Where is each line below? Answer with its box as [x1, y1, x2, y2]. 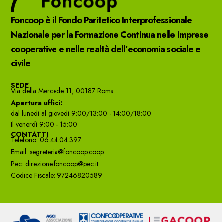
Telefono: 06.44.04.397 [11, 134, 82, 145]
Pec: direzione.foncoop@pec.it [11, 158, 99, 168]
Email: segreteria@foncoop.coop [11, 146, 104, 157]
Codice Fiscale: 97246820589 [11, 170, 103, 180]
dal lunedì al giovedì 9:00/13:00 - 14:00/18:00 [11, 108, 152, 118]
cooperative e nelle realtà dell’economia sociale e [11, 42, 201, 55]
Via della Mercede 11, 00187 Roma [11, 85, 114, 96]
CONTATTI [11, 129, 49, 139]
